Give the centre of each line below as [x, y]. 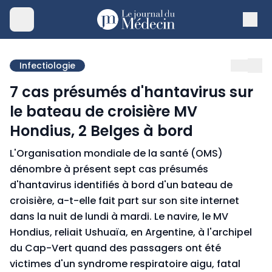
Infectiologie [47, 66]
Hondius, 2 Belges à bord [101, 131]
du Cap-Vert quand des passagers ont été [115, 248]
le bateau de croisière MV [104, 111]
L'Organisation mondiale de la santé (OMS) [116, 153]
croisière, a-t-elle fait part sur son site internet [124, 201]
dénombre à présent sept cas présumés [109, 169]
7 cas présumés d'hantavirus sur [131, 92]
